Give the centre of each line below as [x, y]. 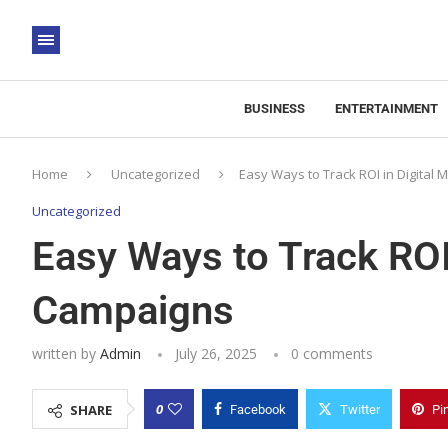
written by [66, 353]
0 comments [332, 353]
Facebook [258, 409]
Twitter [360, 409]
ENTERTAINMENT [386, 108]
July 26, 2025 [216, 353]
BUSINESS [274, 108]
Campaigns [133, 310]
